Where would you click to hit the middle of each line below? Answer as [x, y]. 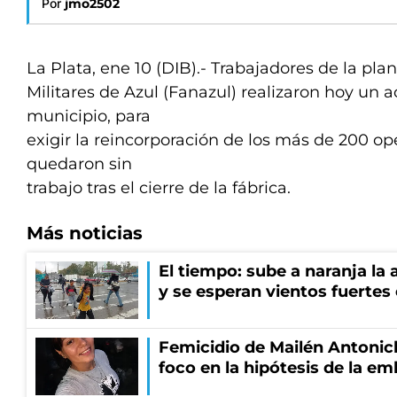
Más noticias [85, 233]
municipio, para [89, 116]
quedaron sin [79, 164]
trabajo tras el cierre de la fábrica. [159, 188]
